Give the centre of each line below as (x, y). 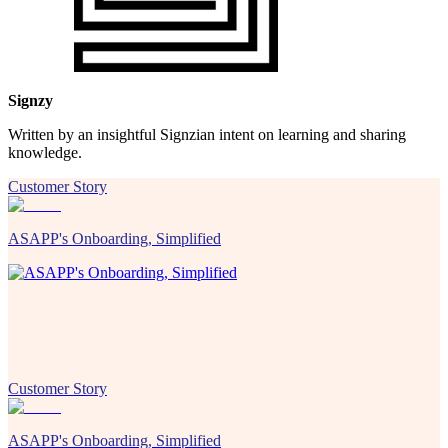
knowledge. (45, 152)
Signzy (30, 100)
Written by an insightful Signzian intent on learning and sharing (207, 134)
